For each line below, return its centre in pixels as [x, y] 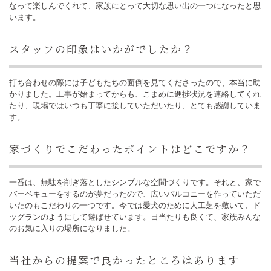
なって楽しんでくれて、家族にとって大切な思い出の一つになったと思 [135, 6]
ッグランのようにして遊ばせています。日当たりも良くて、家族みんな [135, 217]
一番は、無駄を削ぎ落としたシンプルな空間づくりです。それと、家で [135, 182]
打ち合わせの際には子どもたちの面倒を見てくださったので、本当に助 [135, 83]
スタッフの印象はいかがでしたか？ [101, 49]
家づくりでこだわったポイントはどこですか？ [130, 149]
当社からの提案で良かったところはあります [124, 260]
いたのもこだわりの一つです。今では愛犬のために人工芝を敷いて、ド [135, 205]
